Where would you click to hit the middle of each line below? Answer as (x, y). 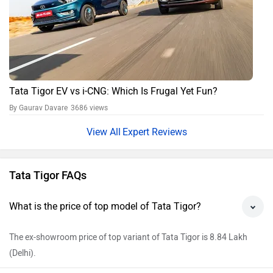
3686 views (89, 108)
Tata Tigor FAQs (48, 176)
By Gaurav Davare (39, 108)
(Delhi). (23, 253)
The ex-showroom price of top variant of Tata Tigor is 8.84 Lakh (128, 238)
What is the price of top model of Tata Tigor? (105, 207)
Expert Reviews (154, 132)
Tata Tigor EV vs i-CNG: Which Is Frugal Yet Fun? (113, 91)
